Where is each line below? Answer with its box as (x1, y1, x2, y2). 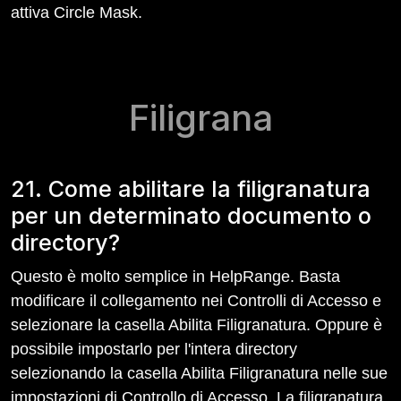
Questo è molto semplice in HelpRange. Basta (11, 268, 340, 286)
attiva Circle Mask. (11, 4, 142, 21)
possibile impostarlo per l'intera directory (11, 340, 297, 358)
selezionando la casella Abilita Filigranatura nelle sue (11, 364, 388, 382)
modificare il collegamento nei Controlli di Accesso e (11, 292, 381, 310)
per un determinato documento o (11, 202, 371, 229)
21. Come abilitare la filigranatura (11, 175, 371, 202)
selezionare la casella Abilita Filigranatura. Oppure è (11, 316, 382, 334)
